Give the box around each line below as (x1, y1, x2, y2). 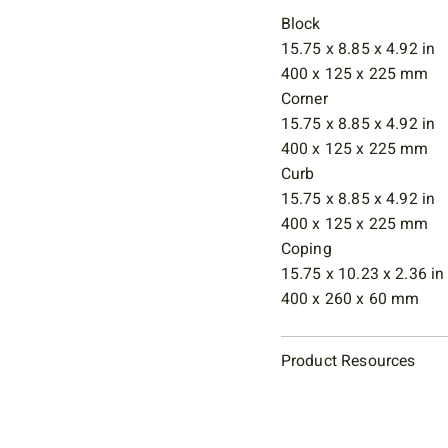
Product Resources (280, 348, 416, 373)
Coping (280, 236, 332, 261)
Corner (280, 86, 328, 111)
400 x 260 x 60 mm (280, 286, 420, 311)
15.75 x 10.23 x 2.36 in (280, 261, 445, 286)
